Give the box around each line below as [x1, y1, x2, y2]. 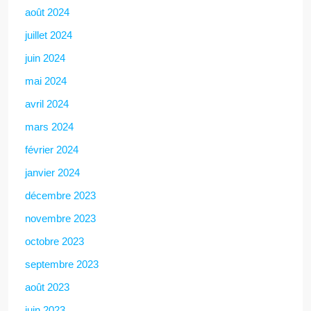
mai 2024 [25, 74, 67, 87]
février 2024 [25, 143, 78, 155]
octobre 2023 [25, 235, 84, 247]
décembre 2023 [25, 189, 96, 201]
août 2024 [25, 6, 69, 18]
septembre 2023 [25, 258, 99, 270]
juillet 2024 [25, 28, 72, 41]
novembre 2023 [25, 212, 96, 224]
